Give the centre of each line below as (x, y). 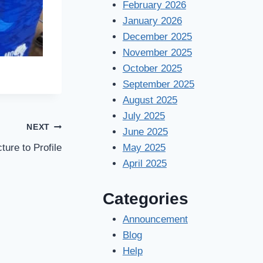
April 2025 (144, 163)
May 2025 (144, 148)
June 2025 (145, 132)
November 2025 (157, 53)
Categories (145, 198)
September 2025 (158, 84)
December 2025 (157, 37)
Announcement (155, 219)
